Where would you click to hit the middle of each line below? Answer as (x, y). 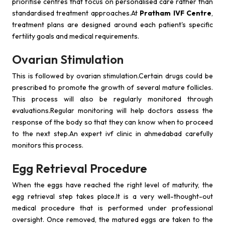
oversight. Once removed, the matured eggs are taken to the (113, 219)
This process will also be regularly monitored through (113, 99)
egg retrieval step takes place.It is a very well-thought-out (113, 196)
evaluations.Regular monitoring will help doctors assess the (113, 110)
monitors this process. (48, 145)
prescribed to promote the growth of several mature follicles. (113, 87)
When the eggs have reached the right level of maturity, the (113, 185)
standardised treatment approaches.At (76, 13)
